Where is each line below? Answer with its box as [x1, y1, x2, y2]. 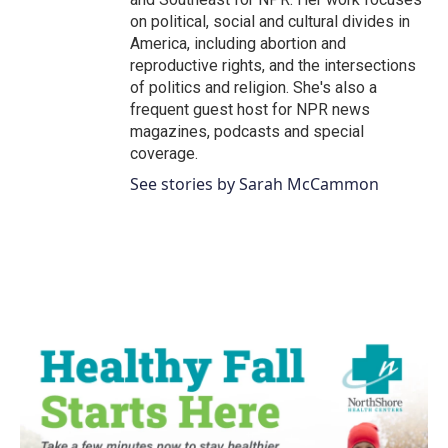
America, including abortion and [130, 34, 346, 53]
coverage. [130, 144, 198, 163]
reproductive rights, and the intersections [130, 56, 416, 75]
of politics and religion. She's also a [130, 78, 377, 97]
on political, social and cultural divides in [130, 12, 410, 31]
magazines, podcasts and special [130, 122, 364, 141]
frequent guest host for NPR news [130, 100, 370, 119]
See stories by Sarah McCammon [130, 173, 379, 195]
